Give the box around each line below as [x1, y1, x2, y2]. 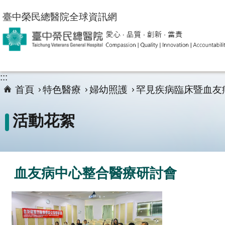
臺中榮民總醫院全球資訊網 [3, 11, 117, 22]
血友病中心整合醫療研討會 [14, 165, 177, 181]
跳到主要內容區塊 [5, 6, 77, 16]
